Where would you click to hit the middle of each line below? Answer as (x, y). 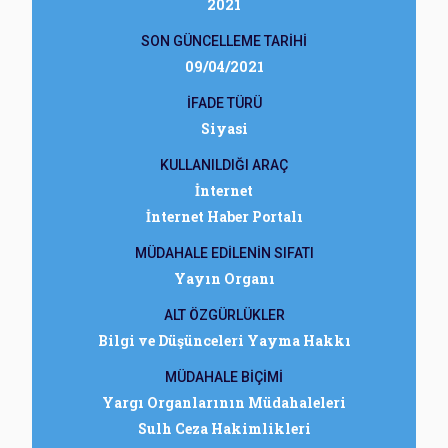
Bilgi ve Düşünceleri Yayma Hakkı (224, 340)
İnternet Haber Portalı (224, 216)
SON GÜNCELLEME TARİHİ (224, 41)
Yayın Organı (224, 278)
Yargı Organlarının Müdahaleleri (224, 402)
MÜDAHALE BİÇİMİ (224, 377)
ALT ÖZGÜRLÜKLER (224, 315)
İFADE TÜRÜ (224, 103)
